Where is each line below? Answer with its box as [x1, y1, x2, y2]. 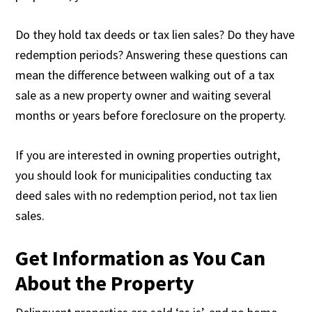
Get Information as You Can [15, 244, 266, 271]
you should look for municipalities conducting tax [15, 167, 272, 183]
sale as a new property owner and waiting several [15, 87, 272, 103]
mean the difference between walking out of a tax [15, 67, 275, 83]
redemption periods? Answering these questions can [15, 47, 288, 63]
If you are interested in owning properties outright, [15, 147, 281, 163]
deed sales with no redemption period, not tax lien [15, 187, 278, 203]
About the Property [15, 270, 195, 296]
